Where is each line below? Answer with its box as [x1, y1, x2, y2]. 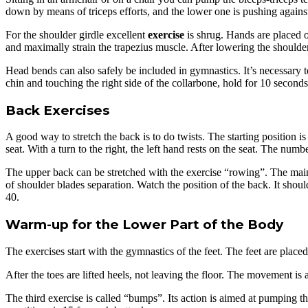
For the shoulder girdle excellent [5, 28, 148, 41]
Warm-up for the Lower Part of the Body [5, 217, 283, 233]
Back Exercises [5, 102, 109, 118]
